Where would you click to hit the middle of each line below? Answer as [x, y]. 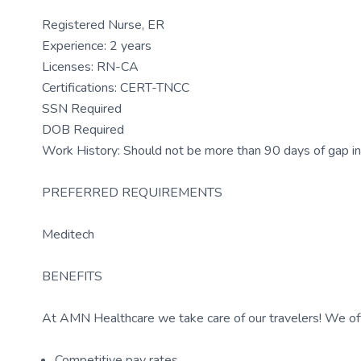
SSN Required [82, 109]
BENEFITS [72, 276]
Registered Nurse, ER [103, 25]
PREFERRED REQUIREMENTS [132, 193]
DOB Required [83, 130]
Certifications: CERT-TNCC [116, 88]
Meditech [68, 234]
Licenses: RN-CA [90, 67]
